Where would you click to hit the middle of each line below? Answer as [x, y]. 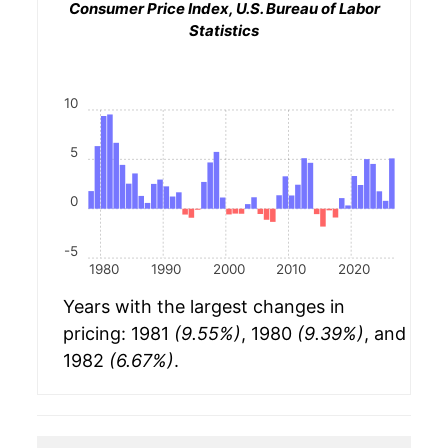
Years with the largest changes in [204, 307]
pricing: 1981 [118, 334]
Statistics [224, 30]
